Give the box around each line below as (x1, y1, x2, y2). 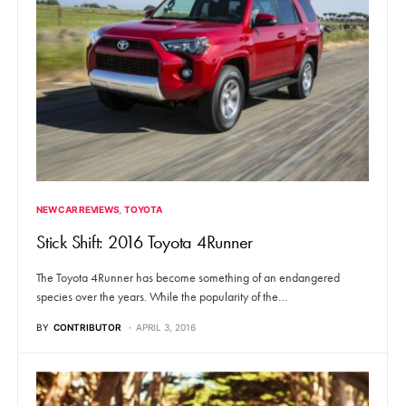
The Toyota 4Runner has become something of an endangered (36, 270, 340, 286)
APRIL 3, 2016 (136, 322, 196, 333)
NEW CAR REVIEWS (36, 204, 120, 216)
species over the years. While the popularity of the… (36, 289, 287, 305)
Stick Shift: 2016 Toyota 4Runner (36, 231, 253, 254)
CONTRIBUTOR (53, 322, 121, 333)
